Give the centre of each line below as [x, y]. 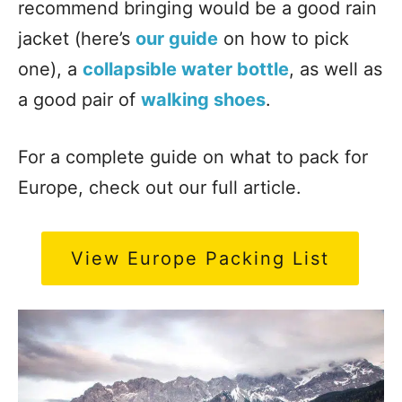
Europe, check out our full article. [160, 188]
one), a [50, 69]
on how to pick [284, 39]
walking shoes [203, 100]
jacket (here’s [77, 39]
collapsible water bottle [186, 69]
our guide [177, 39]
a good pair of [79, 100]
